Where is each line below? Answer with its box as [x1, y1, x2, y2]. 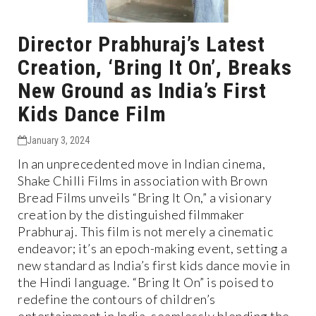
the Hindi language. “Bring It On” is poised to [18, 274, 274, 290]
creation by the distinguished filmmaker [18, 206, 245, 222]
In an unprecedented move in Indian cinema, [18, 155, 265, 171]
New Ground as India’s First [18, 78, 267, 103]
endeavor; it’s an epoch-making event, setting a [18, 240, 288, 256]
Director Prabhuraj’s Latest [18, 31, 265, 56]
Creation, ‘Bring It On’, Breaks [18, 54, 292, 80]
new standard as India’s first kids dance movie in [18, 257, 291, 273]
